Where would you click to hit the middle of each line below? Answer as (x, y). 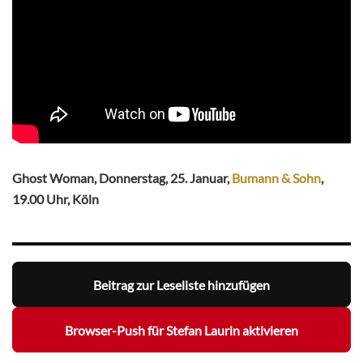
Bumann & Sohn (276, 178)
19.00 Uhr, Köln (56, 199)
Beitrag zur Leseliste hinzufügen (181, 284)
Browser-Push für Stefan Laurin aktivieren (181, 330)
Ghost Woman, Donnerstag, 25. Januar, (122, 178)
